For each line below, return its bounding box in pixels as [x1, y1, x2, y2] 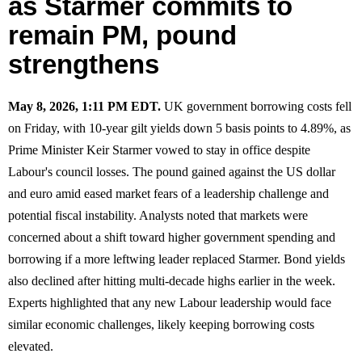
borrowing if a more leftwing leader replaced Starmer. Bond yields [8, 251, 345, 266]
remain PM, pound [8, 19, 237, 50]
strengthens [8, 48, 159, 79]
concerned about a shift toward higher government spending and [8, 229, 335, 244]
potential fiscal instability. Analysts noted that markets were [8, 208, 308, 222]
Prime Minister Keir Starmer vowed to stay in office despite [8, 142, 310, 157]
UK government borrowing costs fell [161, 99, 351, 113]
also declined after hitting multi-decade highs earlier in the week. [8, 273, 335, 288]
